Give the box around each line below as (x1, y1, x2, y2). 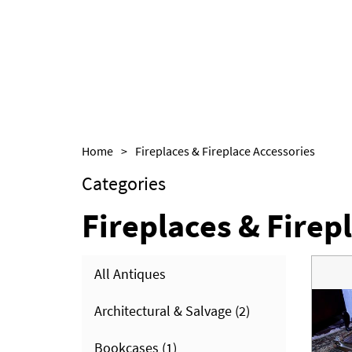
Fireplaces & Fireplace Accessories (135, 143, 315, 159)
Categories (82, 171, 166, 196)
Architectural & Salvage (94, 302, 232, 320)
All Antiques (94, 265, 166, 283)
